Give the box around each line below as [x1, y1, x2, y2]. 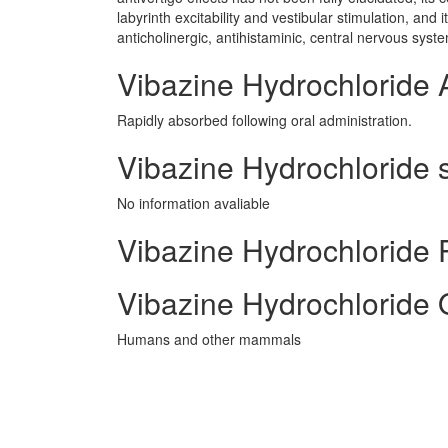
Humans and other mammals [117, 329, 301, 349]
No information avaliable [117, 193, 270, 213]
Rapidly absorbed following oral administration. [117, 110, 412, 130]
